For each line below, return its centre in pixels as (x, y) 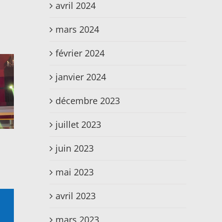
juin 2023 (75, 148)
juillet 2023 (78, 125)
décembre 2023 (88, 101)
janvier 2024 (81, 77)
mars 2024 (77, 29)
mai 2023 (75, 172)
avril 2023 (76, 196)
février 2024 (80, 53)
